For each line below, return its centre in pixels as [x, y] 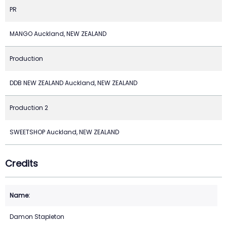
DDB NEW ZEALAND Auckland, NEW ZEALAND [73, 83]
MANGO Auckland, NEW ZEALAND [58, 33]
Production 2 [29, 107]
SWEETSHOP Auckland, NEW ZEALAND [64, 132]
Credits [22, 163]
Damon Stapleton [37, 217]
